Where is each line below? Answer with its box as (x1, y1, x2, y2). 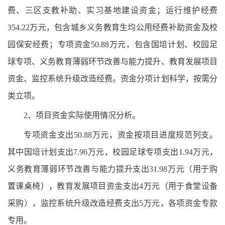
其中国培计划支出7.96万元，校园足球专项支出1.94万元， (8, 148, 217, 156)
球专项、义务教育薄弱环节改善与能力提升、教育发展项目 (8, 57, 217, 66)
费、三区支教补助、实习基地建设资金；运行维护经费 (8, 6, 217, 15)
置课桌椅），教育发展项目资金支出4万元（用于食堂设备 (8, 182, 217, 190)
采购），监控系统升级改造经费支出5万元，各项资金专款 (8, 199, 217, 207)
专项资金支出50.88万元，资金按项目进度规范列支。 (24, 131, 217, 139)
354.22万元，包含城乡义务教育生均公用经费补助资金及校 (8, 23, 217, 32)
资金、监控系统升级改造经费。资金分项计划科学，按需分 (8, 74, 217, 83)
